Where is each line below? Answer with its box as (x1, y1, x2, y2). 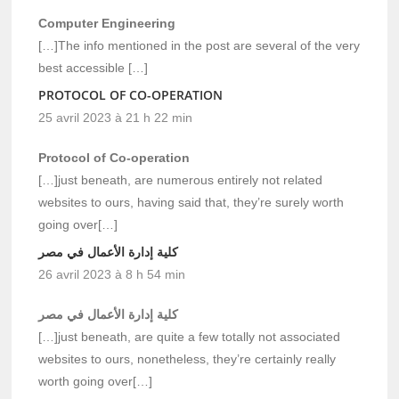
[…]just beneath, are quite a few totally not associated (38, 329, 341, 344)
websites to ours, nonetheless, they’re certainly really (38, 351, 337, 366)
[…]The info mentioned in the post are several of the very (38, 37, 361, 53)
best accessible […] (38, 60, 149, 75)
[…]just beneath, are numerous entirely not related (38, 172, 323, 187)
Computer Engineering (38, 15, 176, 30)
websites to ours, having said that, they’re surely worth (38, 194, 345, 209)
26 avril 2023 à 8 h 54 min (38, 266, 186, 281)
